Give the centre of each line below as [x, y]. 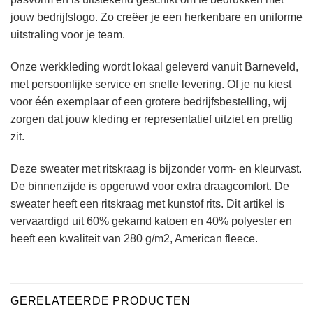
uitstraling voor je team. [68, 35]
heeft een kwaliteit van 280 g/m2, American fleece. [134, 238]
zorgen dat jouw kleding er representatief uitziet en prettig [152, 119]
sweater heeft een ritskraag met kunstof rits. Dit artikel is [147, 203]
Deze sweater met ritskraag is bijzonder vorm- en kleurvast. [156, 168]
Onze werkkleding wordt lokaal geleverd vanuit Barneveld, [154, 66]
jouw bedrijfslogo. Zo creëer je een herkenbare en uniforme [156, 17]
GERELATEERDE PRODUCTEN [101, 300]
